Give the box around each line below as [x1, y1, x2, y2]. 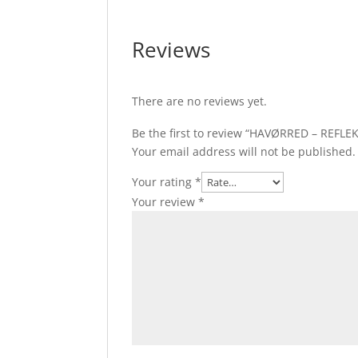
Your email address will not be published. [132, 144, 356, 159]
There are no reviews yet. [132, 93, 268, 109]
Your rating [132, 174, 196, 189]
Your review [132, 194, 199, 209]
